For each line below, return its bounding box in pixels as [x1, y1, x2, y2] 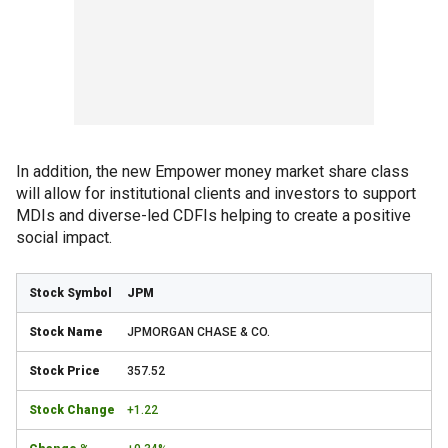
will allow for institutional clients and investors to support [16, 184, 416, 203]
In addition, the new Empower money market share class [16, 162, 409, 181]
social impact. [16, 228, 112, 247]
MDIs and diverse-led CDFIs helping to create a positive [16, 206, 411, 225]
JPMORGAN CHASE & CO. [127, 325, 270, 339]
